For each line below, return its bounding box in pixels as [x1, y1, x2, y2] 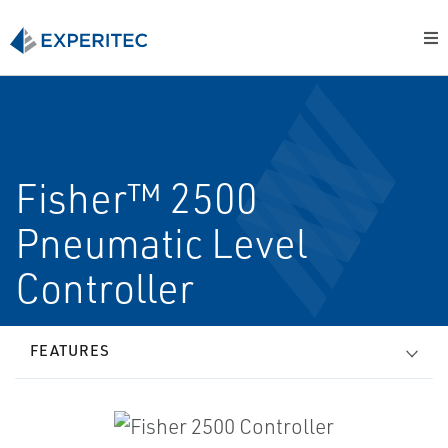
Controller [15, 263, 194, 313]
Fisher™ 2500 [15, 173, 258, 223]
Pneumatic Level [15, 218, 307, 268]
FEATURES [30, 341, 110, 360]
